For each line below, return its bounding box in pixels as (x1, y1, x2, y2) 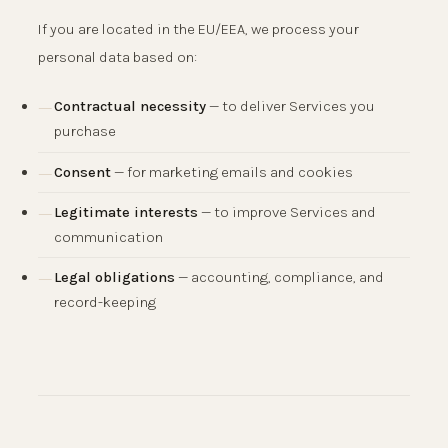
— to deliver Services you (206, 97, 375, 116)
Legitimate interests (54, 203, 198, 222)
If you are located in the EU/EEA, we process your (38, 20, 359, 39)
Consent (54, 162, 111, 181)
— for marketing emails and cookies (111, 162, 353, 181)
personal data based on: (38, 48, 197, 67)
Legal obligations (54, 268, 175, 287)
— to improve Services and (198, 203, 376, 222)
